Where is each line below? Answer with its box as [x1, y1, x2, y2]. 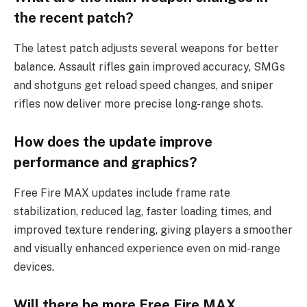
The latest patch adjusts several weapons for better [14, 41, 279, 55]
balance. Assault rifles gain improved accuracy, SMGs [14, 60, 285, 73]
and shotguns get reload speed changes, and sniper [14, 78, 273, 92]
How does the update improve [14, 134, 212, 151]
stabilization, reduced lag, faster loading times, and [14, 204, 271, 218]
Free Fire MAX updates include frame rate [14, 186, 230, 199]
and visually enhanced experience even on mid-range [14, 241, 280, 255]
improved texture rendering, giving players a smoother [14, 223, 293, 236]
